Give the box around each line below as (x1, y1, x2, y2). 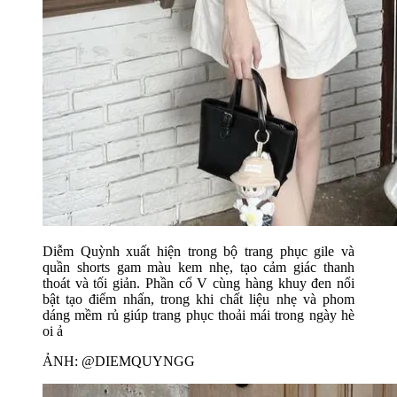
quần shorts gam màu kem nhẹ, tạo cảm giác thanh (43, 260, 354, 276)
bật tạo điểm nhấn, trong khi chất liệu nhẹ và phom (43, 292, 354, 307)
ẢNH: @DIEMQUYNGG (43, 354, 195, 370)
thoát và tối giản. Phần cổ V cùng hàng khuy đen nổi (43, 276, 354, 292)
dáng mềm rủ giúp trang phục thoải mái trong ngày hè (43, 307, 354, 323)
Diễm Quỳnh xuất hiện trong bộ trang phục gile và (43, 244, 354, 260)
